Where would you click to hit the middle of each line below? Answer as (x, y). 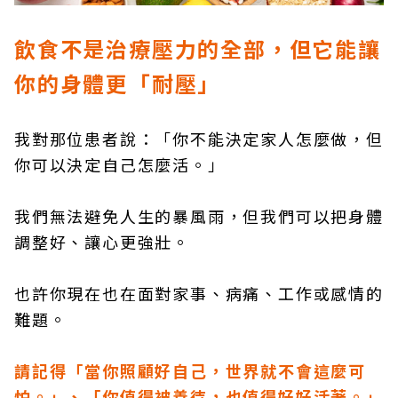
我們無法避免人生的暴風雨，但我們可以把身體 (199, 216)
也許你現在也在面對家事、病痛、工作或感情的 (199, 293)
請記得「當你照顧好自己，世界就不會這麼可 (190, 370)
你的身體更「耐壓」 (118, 83)
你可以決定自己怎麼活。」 (120, 164)
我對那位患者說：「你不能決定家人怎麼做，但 (199, 139)
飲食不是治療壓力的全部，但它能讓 (198, 48)
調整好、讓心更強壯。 (103, 242)
